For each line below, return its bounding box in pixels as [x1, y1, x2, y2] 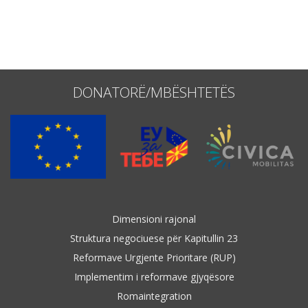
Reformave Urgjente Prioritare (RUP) [72, 250, 236, 264]
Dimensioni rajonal [112, 212, 196, 225]
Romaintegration [116, 289, 192, 302]
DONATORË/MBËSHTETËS [73, 82, 235, 102]
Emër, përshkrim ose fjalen [21, 15, 133, 27]
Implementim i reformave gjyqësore [74, 269, 234, 283]
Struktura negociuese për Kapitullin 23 [70, 231, 238, 245]
